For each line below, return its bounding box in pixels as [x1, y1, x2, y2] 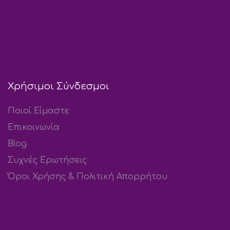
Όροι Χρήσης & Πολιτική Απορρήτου [8, 171, 167, 181]
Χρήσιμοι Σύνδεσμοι [8, 81, 109, 91]
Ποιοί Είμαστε [8, 106, 69, 116]
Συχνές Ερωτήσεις [8, 155, 87, 165]
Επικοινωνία [8, 122, 60, 132]
